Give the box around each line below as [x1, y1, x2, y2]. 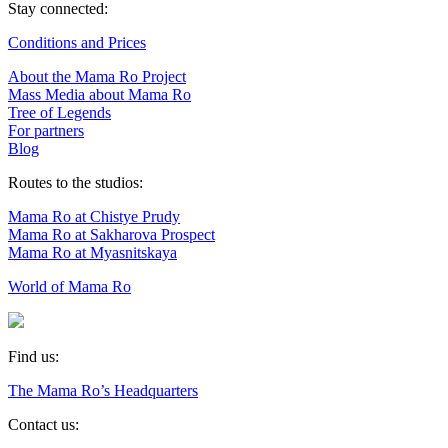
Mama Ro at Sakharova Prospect [8, 225, 215, 243]
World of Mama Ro [8, 277, 131, 295]
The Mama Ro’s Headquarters [8, 381, 198, 399]
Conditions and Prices [8, 33, 146, 51]
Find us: [8, 347, 59, 365]
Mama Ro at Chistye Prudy [8, 207, 180, 225]
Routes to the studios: [8, 173, 143, 191]
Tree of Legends [8, 103, 111, 121]
